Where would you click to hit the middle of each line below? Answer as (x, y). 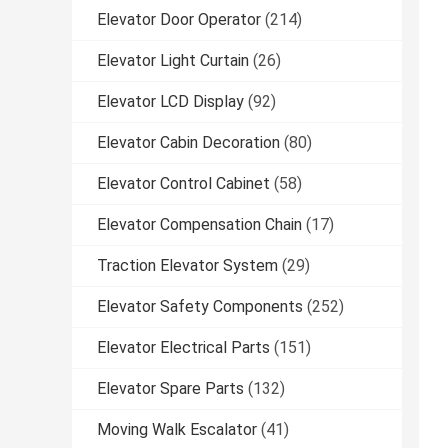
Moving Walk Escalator (177, 430)
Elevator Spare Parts (170, 389)
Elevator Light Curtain (173, 61)
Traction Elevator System (187, 266)
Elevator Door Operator (179, 20)
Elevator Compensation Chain (199, 225)
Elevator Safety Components (200, 307)
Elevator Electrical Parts (183, 348)
